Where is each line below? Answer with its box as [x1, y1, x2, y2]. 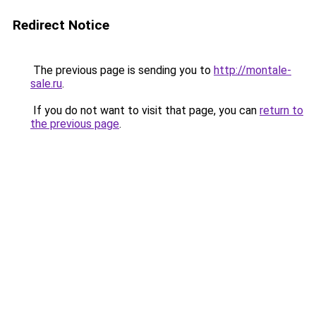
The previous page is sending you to [30, 63, 214, 77]
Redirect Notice [13, 17, 109, 33]
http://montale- [214, 63, 291, 77]
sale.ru [30, 77, 62, 90]
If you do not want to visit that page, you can [30, 104, 260, 117]
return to [260, 104, 303, 117]
